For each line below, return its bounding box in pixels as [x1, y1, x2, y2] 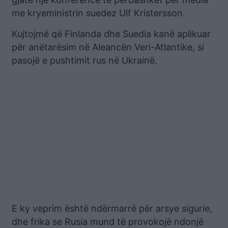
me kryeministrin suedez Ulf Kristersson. [12, 7, 185, 18]
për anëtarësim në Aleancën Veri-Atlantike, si [12, 41, 204, 52]
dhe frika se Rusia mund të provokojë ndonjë [12, 216, 204, 227]
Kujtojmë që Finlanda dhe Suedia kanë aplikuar [12, 28, 211, 39]
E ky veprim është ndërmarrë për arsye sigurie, [12, 203, 212, 214]
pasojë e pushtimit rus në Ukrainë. [12, 54, 157, 66]
